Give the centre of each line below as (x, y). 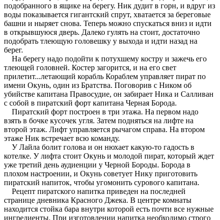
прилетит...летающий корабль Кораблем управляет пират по (105, 76)
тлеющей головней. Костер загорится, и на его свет (90, 67)
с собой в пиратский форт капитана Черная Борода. (90, 103)
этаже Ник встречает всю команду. (62, 138)
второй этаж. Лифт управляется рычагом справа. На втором (104, 129)
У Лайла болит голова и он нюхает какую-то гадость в (99, 147)
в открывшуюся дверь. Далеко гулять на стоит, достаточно (102, 32)
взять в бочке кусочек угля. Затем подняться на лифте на (99, 120)
